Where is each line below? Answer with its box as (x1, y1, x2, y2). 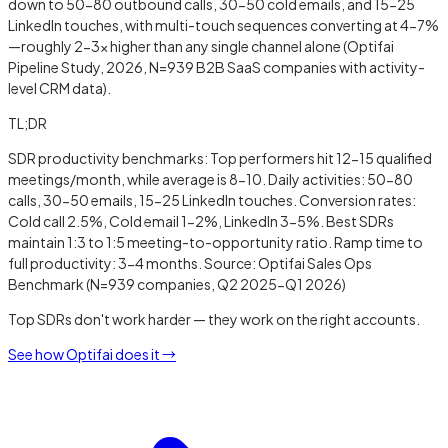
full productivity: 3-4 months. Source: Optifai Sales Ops (8, 253, 372, 272)
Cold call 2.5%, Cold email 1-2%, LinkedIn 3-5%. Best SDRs (8, 211, 394, 230)
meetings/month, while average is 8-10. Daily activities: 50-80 (8, 169, 413, 188)
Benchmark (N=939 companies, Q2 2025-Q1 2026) (8, 274, 346, 293)
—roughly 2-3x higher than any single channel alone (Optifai (8, 36, 394, 55)
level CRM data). (8, 78, 111, 97)
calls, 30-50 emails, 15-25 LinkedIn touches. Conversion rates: (8, 190, 416, 209)
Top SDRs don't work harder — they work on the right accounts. (8, 309, 420, 328)
